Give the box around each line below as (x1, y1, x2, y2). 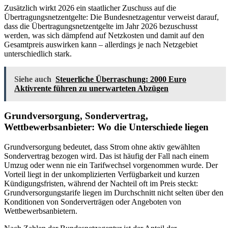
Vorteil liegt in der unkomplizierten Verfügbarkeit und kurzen (4, 170, 199, 179)
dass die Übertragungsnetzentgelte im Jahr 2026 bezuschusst (4, 21, 197, 31)
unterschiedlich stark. (4, 49, 72, 58)
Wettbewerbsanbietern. (4, 207, 77, 216)
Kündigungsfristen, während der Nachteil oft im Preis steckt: (4, 179, 198, 188)
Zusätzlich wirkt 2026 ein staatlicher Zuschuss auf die (4, 3, 176, 12)
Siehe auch (14, 74, 51, 83)
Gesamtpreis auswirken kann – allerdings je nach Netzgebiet (4, 40, 197, 49)
